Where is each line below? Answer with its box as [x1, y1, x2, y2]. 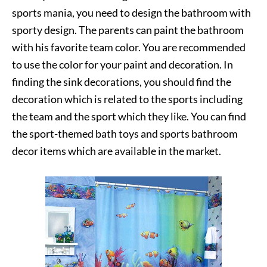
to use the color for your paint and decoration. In [12, 57, 233, 71]
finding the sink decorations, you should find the [12, 74, 231, 88]
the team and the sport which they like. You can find [12, 109, 246, 123]
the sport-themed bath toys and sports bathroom [12, 126, 238, 140]
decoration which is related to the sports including [12, 92, 243, 105]
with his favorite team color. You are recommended [12, 40, 246, 54]
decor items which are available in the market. [12, 144, 221, 157]
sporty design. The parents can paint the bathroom [12, 23, 244, 36]
